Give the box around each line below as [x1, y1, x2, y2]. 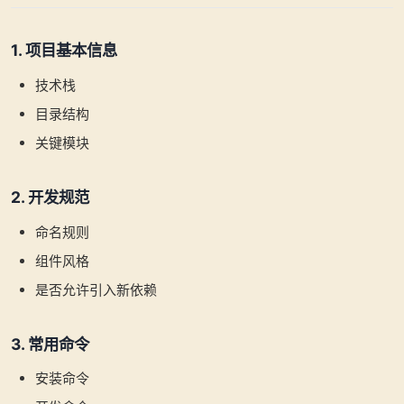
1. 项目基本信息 [11, 41, 117, 60]
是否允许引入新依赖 [35, 280, 157, 298]
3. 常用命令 [11, 334, 89, 353]
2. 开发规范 [11, 187, 89, 207]
